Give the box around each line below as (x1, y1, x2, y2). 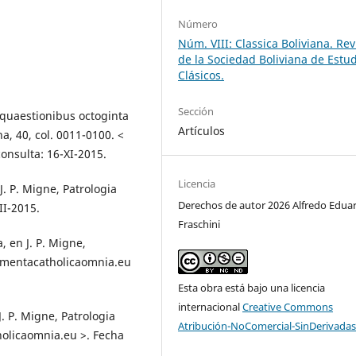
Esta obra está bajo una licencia (178, 281, 326, 295)
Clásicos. (178, 67, 225, 83)
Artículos (178, 122, 226, 138)
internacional (178, 300, 243, 314)
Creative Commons (242, 300, 334, 314)
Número (178, 16, 219, 31)
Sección (178, 103, 215, 118)
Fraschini (178, 216, 221, 231)
